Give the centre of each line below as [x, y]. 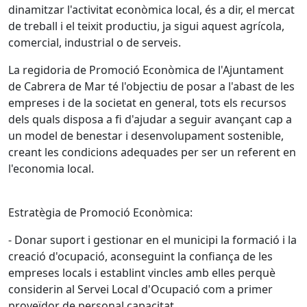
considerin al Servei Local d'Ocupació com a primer [140, 289]
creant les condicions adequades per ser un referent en [152, 152]
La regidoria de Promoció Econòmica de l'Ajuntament [146, 70]
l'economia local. [51, 168]
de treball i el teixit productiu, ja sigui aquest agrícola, [146, 26]
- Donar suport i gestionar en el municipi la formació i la [152, 240]
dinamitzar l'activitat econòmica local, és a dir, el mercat [151, 9]
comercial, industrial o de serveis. [95, 42]
